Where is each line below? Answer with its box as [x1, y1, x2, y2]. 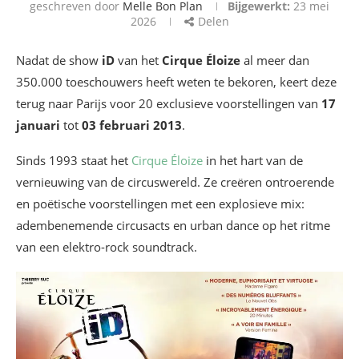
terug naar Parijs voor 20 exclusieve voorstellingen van [16, 95, 321, 111]
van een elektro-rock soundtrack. [16, 239, 197, 255]
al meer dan [240, 52, 309, 68]
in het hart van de [203, 152, 303, 168]
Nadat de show [16, 52, 102, 68]
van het [115, 52, 162, 68]
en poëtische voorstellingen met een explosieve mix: [16, 196, 305, 212]
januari [16, 117, 60, 133]
